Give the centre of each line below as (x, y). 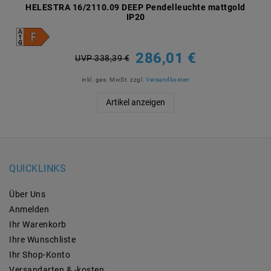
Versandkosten (168, 79)
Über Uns (27, 194)
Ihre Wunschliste (42, 240)
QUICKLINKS (38, 168)
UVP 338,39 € (102, 58)
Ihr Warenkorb (38, 225)
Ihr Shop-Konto (40, 255)
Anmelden (29, 210)
